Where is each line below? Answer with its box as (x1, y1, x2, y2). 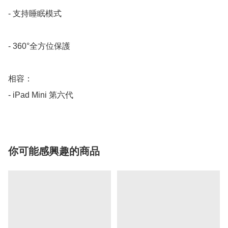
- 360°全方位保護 (8, 42, 70, 51)
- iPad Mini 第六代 (8, 91, 73, 100)
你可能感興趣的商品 (8, 146, 100, 157)
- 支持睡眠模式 (8, 9, 62, 18)
